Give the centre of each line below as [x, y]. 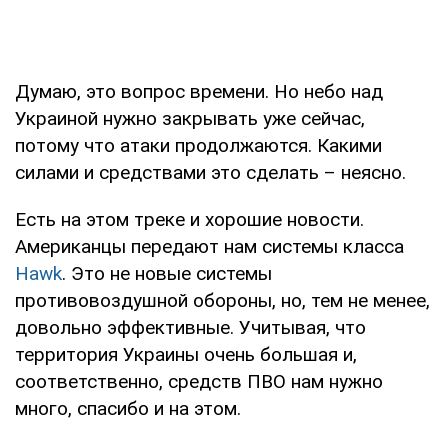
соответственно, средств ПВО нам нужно [199, 381]
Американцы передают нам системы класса [209, 246]
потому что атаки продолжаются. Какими [198, 145]
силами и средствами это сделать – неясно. [210, 172]
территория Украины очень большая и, [186, 354]
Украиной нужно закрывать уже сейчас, [190, 118]
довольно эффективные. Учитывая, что [190, 327]
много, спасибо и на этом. [128, 408]
